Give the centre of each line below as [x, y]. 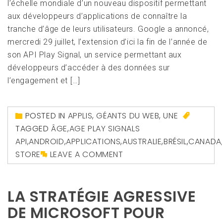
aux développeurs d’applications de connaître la [97, 16]
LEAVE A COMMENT [86, 155]
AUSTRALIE [142, 142]
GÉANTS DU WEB [128, 116]
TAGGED [33, 129]
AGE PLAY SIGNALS [105, 129]
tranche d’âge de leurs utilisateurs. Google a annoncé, [108, 29]
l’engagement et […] [44, 81]
